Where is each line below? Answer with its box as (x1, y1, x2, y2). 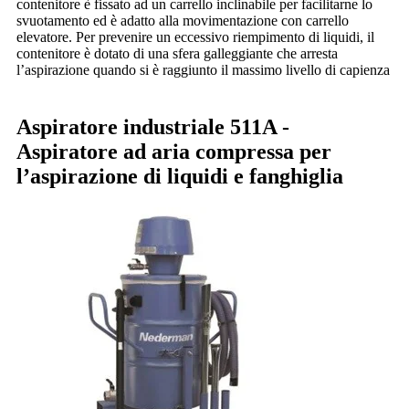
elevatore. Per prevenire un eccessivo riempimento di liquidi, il (16, 29, 374, 46)
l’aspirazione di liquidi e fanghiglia (16, 163, 343, 188)
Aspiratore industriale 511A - (16, 114, 289, 139)
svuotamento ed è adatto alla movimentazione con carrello (16, 13, 349, 29)
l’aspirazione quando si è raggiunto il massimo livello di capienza (16, 62, 390, 79)
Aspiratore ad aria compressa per (16, 139, 331, 163)
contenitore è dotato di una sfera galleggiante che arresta (16, 46, 338, 62)
